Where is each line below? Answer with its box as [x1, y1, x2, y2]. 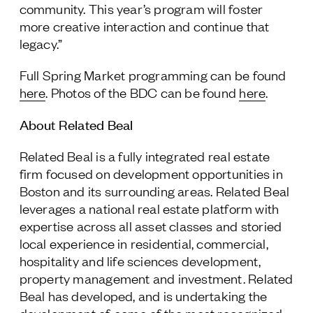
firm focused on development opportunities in [19, 165, 283, 182]
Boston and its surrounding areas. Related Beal [19, 182, 290, 199]
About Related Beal [19, 115, 133, 133]
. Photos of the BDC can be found [45, 84, 240, 101]
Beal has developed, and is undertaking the [19, 287, 268, 304]
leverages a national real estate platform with [19, 200, 279, 217]
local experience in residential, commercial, [19, 235, 268, 252]
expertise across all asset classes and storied [19, 217, 282, 234]
